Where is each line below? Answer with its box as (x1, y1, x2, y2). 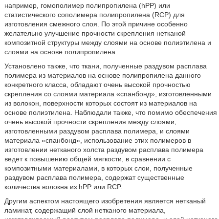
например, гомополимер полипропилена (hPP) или (4, 1, 170, 10)
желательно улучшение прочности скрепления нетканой (4, 29, 186, 38)
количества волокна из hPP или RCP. (4, 183, 122, 191)
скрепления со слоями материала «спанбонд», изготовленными (4, 90, 212, 98)
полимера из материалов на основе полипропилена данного (4, 71, 201, 80)
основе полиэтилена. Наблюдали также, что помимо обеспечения (4, 109, 217, 117)
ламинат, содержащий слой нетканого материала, (4, 206, 166, 215)
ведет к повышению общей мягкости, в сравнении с (4, 155, 171, 163)
